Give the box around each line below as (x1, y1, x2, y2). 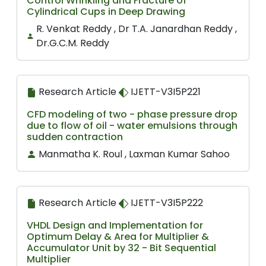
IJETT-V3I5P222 (128, 196, 203, 210)
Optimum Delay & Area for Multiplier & (27, 230, 209, 243)
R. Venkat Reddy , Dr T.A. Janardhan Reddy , (36, 22, 237, 36)
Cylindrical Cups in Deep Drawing (27, 5, 185, 18)
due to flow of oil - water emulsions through (27, 119, 237, 132)
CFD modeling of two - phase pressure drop (27, 107, 237, 121)
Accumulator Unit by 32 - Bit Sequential (27, 241, 216, 255)
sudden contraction (27, 130, 123, 144)
